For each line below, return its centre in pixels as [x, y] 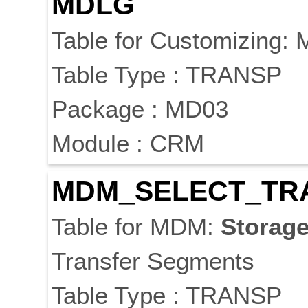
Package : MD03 [140, 109]
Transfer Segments [153, 261]
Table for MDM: [136, 227]
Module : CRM [128, 144]
